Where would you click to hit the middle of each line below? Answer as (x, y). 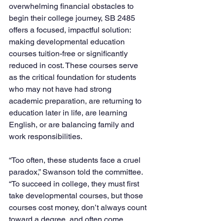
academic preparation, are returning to (76, 101)
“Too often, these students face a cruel (76, 160)
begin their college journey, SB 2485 (73, 18)
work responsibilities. (46, 136)
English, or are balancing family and (73, 125)
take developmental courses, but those (77, 196)
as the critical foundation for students (74, 77)
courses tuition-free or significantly (69, 54)
